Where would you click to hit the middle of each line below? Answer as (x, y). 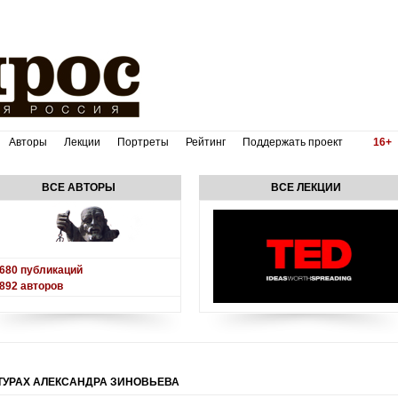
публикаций (50, 270)
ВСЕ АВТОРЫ (79, 187)
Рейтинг (205, 142)
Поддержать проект (294, 142)
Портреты (143, 142)
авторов (40, 286)
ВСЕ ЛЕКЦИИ (306, 187)
